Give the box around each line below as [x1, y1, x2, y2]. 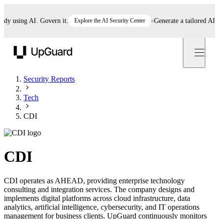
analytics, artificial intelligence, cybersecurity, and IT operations [4, 202, 199, 211]
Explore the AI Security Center [63, 17, 134, 24]
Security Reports [23, 75, 75, 83]
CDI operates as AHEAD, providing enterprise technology [4, 176, 185, 185]
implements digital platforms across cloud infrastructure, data [4, 194, 190, 202]
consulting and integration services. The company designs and [4, 185, 195, 194]
